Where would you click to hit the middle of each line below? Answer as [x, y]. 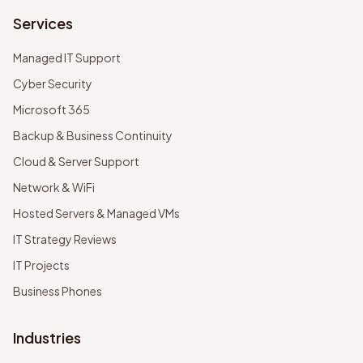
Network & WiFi [54, 187]
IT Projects [41, 265]
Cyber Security [53, 83]
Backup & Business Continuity [93, 135]
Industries [47, 337]
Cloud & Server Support [76, 161]
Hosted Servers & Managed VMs [96, 213]
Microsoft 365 [51, 109]
